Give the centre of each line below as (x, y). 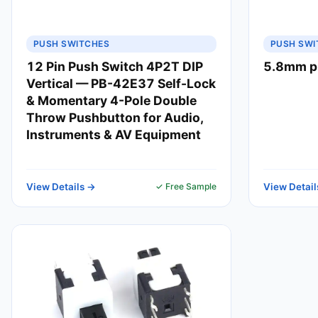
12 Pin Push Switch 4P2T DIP (115, 66)
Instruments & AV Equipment (114, 135)
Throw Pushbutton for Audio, (115, 117)
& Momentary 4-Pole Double (111, 100)
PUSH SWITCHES (72, 44)
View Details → (61, 187)
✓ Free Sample (186, 186)
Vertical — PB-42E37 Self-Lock (121, 83)
